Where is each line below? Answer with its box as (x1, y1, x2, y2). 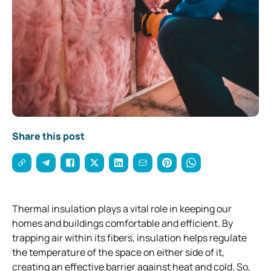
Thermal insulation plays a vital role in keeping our (12, 201, 232, 215)
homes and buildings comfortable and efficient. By (12, 216, 233, 230)
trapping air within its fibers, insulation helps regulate (12, 230, 247, 244)
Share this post (12, 129, 85, 143)
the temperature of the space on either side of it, (12, 245, 224, 259)
